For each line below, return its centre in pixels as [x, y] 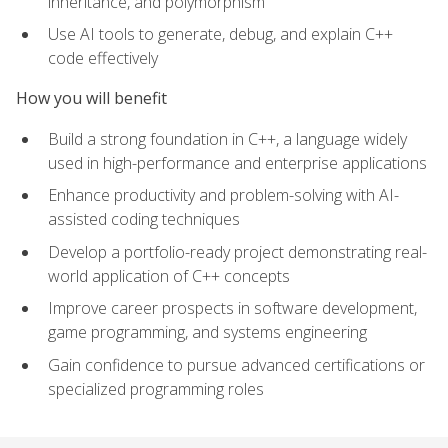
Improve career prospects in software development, [232, 308]
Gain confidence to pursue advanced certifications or [236, 365]
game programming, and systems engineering [207, 332]
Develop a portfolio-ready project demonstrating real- [237, 251]
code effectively [103, 58]
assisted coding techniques [144, 219]
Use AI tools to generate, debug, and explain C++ [220, 34]
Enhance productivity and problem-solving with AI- [223, 195]
